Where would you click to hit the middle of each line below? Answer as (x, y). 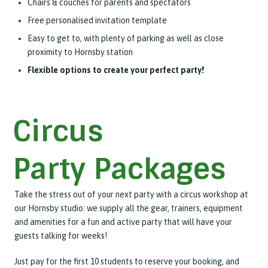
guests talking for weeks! (61, 236)
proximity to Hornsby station (80, 52)
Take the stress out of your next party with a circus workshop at (131, 194)
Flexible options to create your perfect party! (116, 70)
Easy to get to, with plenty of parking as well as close (126, 38)
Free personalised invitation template (97, 20)
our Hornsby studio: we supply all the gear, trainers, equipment (129, 208)
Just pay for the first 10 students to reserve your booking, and (127, 261)
